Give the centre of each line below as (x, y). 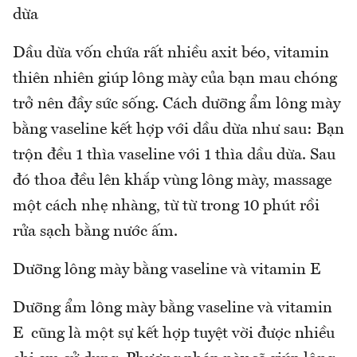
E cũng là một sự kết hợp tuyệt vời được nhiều (174, 333)
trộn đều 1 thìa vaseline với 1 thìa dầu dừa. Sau (174, 155)
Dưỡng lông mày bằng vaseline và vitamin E (167, 270)
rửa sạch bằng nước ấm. (95, 231)
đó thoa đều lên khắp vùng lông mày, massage (172, 180)
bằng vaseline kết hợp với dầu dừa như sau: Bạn (178, 129)
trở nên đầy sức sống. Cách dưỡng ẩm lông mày (177, 104)
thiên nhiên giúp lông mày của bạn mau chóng (175, 78)
